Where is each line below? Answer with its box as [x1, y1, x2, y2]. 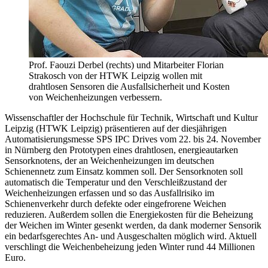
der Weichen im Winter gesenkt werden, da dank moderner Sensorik [5, 220, 261, 230]
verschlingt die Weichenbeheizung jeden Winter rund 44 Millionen [5, 241, 255, 252]
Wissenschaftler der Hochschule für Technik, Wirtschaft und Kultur [5, 112, 258, 123]
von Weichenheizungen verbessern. [29, 92, 162, 102]
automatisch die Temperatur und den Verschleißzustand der [5, 176, 227, 187]
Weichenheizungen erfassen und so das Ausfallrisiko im [5, 187, 214, 198]
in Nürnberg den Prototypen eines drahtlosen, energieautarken [5, 144, 238, 155]
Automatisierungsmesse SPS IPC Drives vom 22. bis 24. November [5, 133, 261, 144]
